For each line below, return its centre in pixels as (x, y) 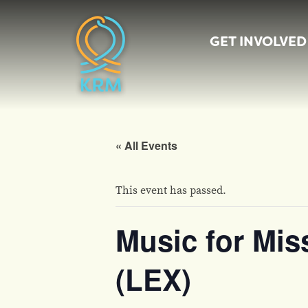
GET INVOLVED (258, 41)
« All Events (146, 145)
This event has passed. (171, 190)
